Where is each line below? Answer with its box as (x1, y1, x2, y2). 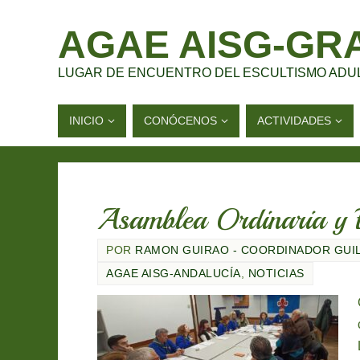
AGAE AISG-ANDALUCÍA (106, 268, 241, 280)
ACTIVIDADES (257, 114, 331, 127)
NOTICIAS (247, 268, 305, 280)
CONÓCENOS (144, 114, 217, 127)
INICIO (69, 114, 104, 127)
